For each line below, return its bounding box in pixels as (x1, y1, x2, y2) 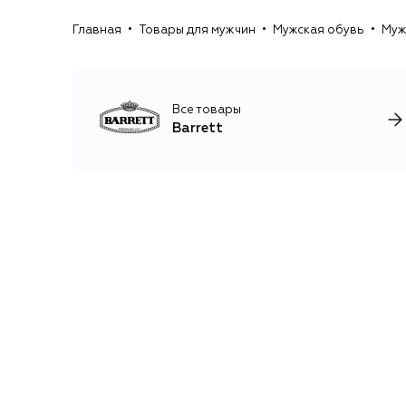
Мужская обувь (273, 24, 364, 36)
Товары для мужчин (139, 24, 256, 36)
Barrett (172, 121, 223, 135)
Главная (72, 24, 121, 36)
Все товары (172, 103, 241, 116)
